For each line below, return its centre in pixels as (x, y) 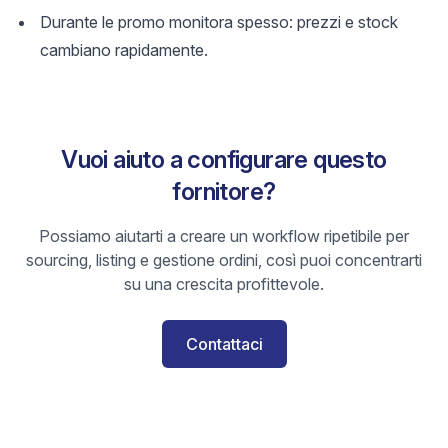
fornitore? (224, 191)
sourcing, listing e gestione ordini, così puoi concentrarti (224, 260)
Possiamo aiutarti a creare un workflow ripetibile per (224, 236)
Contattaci (224, 344)
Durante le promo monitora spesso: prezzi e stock (219, 22)
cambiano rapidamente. (124, 50)
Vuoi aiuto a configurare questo (224, 159)
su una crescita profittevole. (224, 284)
